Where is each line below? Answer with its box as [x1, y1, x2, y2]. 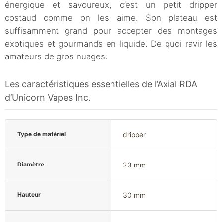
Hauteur [17, 191, 41, 199]
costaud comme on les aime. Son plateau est [5, 13, 217, 23]
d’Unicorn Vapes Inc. [5, 92, 91, 103]
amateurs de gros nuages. [5, 52, 108, 62]
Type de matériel [17, 130, 66, 138]
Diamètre [17, 161, 44, 168]
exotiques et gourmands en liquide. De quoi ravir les [5, 39, 217, 49]
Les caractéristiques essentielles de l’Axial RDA [5, 79, 197, 90]
